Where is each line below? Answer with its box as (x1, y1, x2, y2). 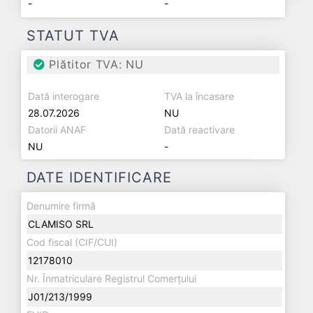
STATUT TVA (27, 27, 119, 44)
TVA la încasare (164, 90, 234, 102)
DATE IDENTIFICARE (27, 169, 172, 186)
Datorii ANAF (28, 124, 86, 136)
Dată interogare (28, 90, 99, 102)
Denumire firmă (27, 200, 96, 212)
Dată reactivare (164, 124, 235, 136)
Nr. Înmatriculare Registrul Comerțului (27, 272, 196, 284)
